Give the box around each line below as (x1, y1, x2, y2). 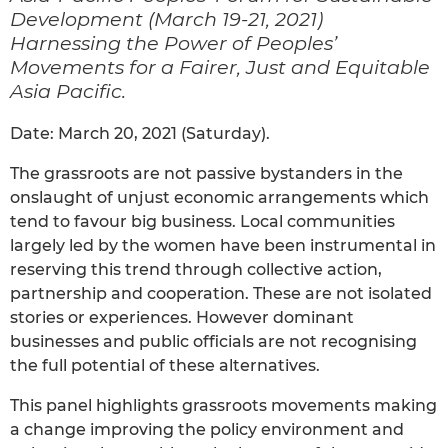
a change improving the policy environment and (10, 419, 404, 439)
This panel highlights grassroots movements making (10, 395, 437, 415)
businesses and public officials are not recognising (10, 331, 417, 351)
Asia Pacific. (10, 78, 126, 103)
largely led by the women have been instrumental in (10, 235, 436, 255)
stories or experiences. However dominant (10, 307, 354, 327)
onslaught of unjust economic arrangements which (10, 187, 429, 207)
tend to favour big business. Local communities (10, 211, 395, 231)
